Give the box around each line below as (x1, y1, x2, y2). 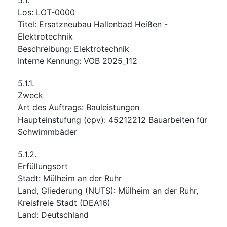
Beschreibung (18, 43, 69, 54)
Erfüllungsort (18, 161, 68, 171)
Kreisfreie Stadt (18, 197, 77, 208)
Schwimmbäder (18, 126, 77, 137)
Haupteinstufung (18, 114, 81, 125)
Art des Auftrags (18, 102, 82, 112)
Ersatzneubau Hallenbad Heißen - (39, 19, 168, 29)
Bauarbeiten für (148, 114, 207, 125)
